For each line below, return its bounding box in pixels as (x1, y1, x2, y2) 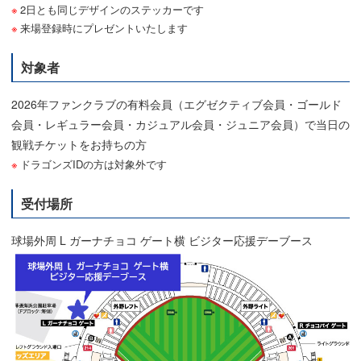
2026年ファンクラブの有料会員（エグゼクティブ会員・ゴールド (11, 96, 342, 113)
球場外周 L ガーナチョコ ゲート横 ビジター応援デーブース (11, 232, 313, 249)
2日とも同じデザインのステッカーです (19, 2, 204, 18)
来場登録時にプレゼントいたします (19, 20, 188, 36)
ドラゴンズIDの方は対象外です (19, 156, 167, 172)
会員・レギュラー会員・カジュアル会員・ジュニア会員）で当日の (11, 116, 350, 133)
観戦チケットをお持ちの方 (11, 136, 147, 153)
